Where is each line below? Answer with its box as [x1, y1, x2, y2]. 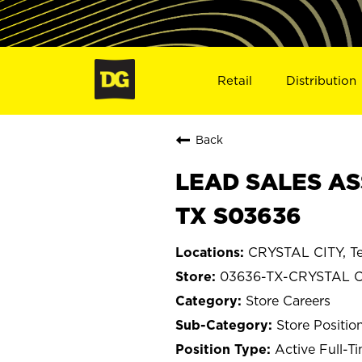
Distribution [286, 73, 357, 87]
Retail [217, 73, 252, 87]
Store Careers [246, 293, 330, 308]
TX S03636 [175, 202, 301, 228]
